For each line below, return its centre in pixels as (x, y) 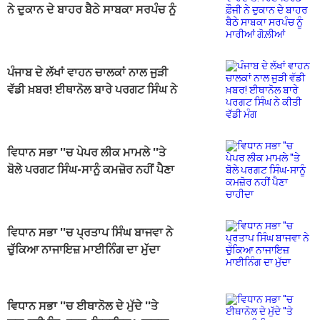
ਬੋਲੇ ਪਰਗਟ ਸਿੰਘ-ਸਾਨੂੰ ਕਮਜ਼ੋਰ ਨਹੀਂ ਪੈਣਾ (91, 170)
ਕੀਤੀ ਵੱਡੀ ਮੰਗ (38, 107)
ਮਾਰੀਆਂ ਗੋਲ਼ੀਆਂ (42, 27)
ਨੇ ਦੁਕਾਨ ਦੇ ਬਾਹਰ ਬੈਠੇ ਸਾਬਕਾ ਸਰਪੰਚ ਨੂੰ (91, 10)
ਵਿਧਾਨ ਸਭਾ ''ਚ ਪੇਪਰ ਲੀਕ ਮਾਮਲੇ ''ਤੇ (86, 153)
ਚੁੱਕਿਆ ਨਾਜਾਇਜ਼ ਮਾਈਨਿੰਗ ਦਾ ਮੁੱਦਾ (84, 250)
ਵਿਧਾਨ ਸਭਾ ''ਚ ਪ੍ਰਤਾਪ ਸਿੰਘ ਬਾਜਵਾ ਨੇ (90, 233)
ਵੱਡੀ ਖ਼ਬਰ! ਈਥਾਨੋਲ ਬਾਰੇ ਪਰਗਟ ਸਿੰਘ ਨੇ (92, 90)
